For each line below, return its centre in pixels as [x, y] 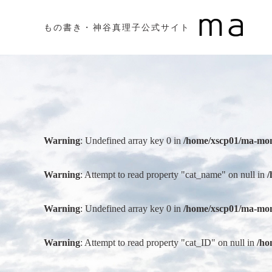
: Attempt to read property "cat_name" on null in [174, 175]
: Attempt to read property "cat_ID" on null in [168, 243]
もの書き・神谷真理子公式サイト [117, 27]
